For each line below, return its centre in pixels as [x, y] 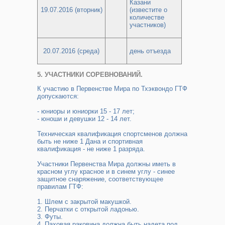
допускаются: [58, 96]
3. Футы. [50, 217]
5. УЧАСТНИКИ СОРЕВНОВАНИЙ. [90, 75]
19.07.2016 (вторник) [71, 10]
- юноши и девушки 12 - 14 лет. [84, 119]
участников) [148, 25]
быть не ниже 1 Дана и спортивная [90, 141]
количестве [147, 17]
